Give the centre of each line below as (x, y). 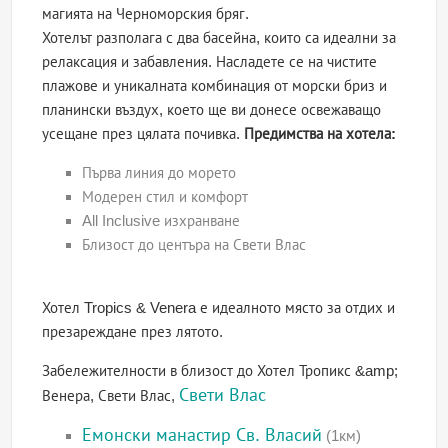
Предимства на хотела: (320, 134)
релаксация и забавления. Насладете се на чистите (210, 62)
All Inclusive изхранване (161, 221)
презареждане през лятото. (133, 332)
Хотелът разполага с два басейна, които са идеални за (219, 38)
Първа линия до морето (159, 173)
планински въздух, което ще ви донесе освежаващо (212, 110)
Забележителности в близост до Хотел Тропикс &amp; (220, 371)
